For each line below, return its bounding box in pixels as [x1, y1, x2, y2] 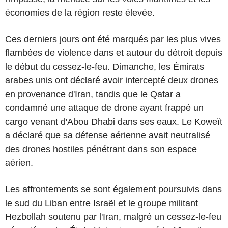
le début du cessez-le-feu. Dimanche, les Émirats [5, 61, 204, 72]
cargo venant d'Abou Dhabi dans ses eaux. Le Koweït [5, 116, 222, 127]
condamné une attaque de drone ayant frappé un [5, 102, 204, 113]
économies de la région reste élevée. [5, 7, 155, 18]
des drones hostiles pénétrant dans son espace [5, 144, 197, 154]
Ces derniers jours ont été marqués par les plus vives [5, 34, 221, 44]
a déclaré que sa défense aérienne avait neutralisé [5, 130, 210, 140]
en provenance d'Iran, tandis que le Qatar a [5, 89, 181, 99]
